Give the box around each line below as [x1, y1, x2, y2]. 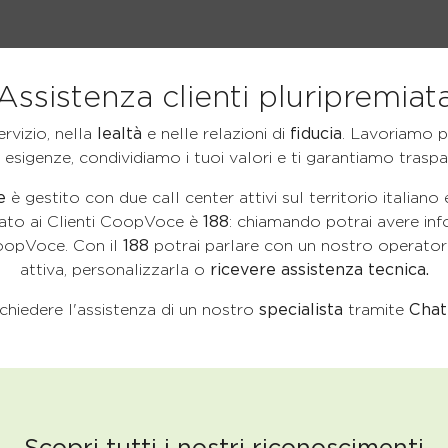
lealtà [96, 124, 147, 143]
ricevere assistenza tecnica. [209, 260, 429, 279]
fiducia [289, 124, 342, 143]
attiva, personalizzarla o [19, 260, 210, 279]
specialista [254, 300, 343, 319]
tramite [343, 300, 409, 319]
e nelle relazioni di [146, 124, 290, 143]
